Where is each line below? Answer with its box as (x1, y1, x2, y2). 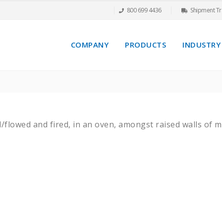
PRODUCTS (125, 40, 166, 50)
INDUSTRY (182, 40, 221, 50)
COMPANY (70, 40, 109, 50)
